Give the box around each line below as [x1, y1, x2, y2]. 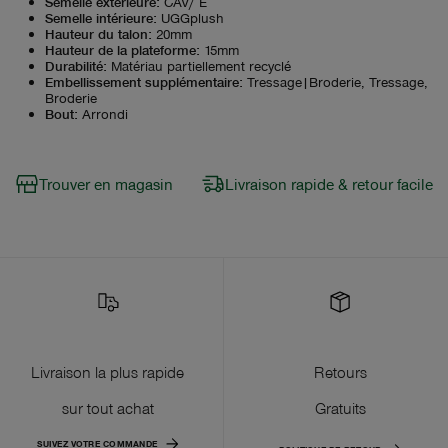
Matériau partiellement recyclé [111, 56, 291, 74]
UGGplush [161, 8, 224, 26]
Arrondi [82, 104, 128, 122]
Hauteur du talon [45, 24, 148, 42]
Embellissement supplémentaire [45, 72, 239, 90]
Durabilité [45, 56, 103, 74]
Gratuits [314, 397, 366, 418]
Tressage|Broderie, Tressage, [247, 72, 428, 90]
